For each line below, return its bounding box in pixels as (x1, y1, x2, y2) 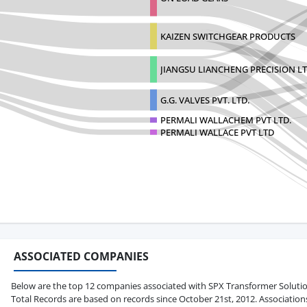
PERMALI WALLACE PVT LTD (160, 125, 274, 138)
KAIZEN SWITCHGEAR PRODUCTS (160, 29, 295, 42)
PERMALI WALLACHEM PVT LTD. (160, 114, 291, 126)
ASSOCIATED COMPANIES (14, 249, 149, 265)
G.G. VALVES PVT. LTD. (160, 93, 249, 106)
